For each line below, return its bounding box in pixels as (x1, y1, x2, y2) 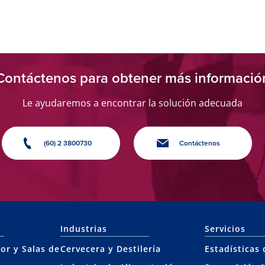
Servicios (205, 223, 246, 234)
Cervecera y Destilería (60, 243, 161, 254)
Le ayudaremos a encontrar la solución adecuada (22, 96, 243, 109)
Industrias (60, 223, 107, 234)
